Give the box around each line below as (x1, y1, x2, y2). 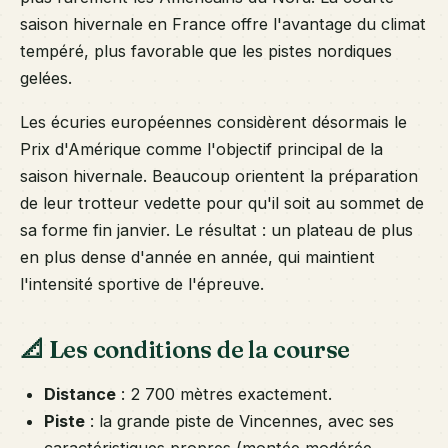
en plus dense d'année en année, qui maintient (20, 246, 375, 267)
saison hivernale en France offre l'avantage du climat (20, 14, 426, 35)
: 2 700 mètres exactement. (116, 383, 332, 404)
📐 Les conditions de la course (20, 335, 351, 365)
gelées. (20, 68, 72, 89)
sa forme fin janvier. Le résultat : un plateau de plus (20, 219, 413, 240)
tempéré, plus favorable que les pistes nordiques (20, 41, 392, 62)
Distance (44, 383, 116, 404)
